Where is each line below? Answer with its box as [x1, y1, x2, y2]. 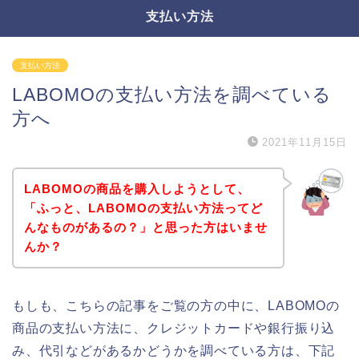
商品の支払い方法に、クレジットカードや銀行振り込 [12, 321, 336, 335]
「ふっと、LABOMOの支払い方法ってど [23, 200, 263, 215]
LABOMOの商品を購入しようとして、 [23, 181, 250, 196]
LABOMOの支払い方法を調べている [12, 84, 332, 105]
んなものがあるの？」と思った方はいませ [23, 220, 268, 234]
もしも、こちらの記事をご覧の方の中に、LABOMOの [12, 298, 340, 313]
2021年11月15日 [262, 136, 347, 148]
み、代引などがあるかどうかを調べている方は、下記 [12, 343, 336, 357]
